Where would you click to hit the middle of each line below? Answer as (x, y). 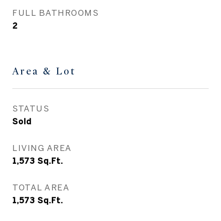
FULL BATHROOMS (55, 13)
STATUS (31, 108)
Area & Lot (44, 71)
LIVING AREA (42, 148)
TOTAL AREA (41, 187)
